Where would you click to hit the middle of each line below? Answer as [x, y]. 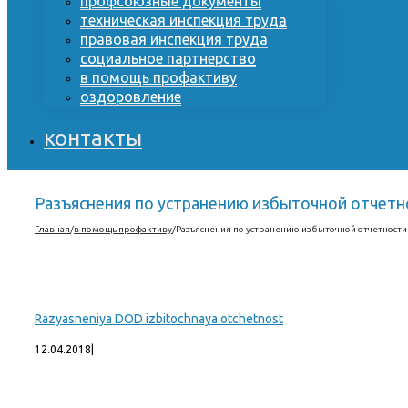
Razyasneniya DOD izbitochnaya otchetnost [159, 319]
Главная [52, 229]
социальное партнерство [168, 58]
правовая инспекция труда [174, 39]
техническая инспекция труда [184, 20]
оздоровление [131, 97]
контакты [93, 138]
